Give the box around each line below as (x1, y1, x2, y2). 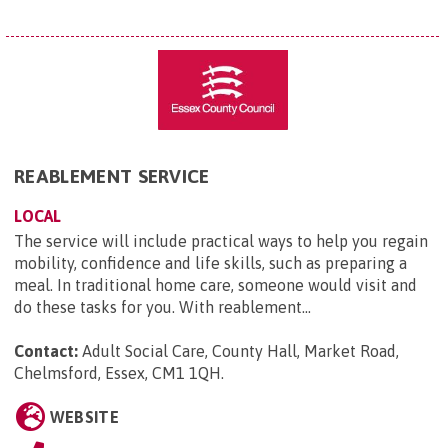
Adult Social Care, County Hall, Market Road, (82, 342, 399, 361)
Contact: (14, 342, 78, 361)
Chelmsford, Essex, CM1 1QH (14, 364, 221, 383)
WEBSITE (49, 408, 119, 427)
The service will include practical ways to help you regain (14, 232, 428, 251)
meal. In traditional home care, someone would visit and (14, 276, 417, 295)
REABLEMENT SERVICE (14, 165, 210, 188)
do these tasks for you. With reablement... (14, 298, 311, 317)
